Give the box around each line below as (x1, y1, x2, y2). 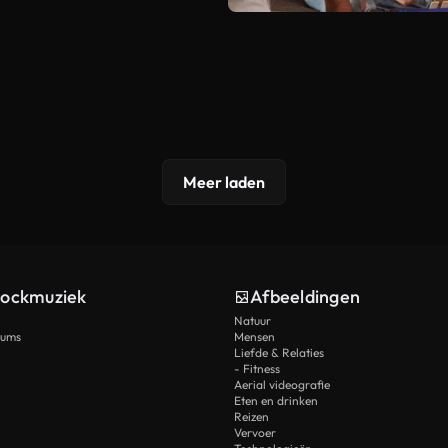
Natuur (234, 313, 271, 329)
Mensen (234, 329, 275, 345)
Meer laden (183, 172, 265, 193)
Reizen (234, 409, 269, 425)
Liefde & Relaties (234, 345, 324, 361)
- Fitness (234, 361, 280, 377)
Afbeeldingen (250, 285, 360, 309)
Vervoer (234, 425, 276, 441)
